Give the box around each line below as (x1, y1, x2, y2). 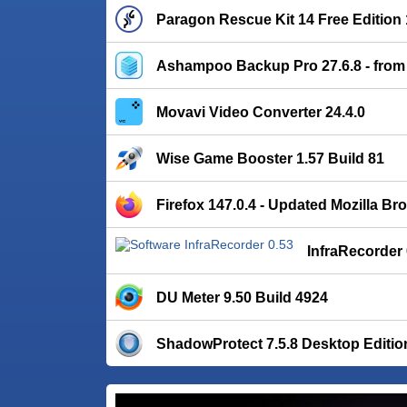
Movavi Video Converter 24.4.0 (156, 104, 365, 121)
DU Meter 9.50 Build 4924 (156, 289, 328, 306)
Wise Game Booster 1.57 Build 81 (156, 150, 384, 167)
